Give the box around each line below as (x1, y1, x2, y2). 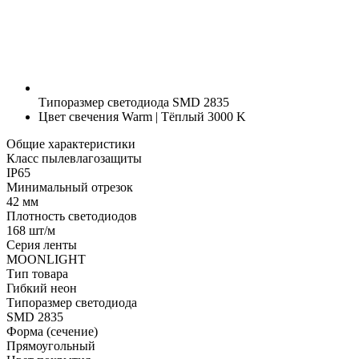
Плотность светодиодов (6, 208, 137, 223)
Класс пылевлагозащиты (6, 151, 142, 165)
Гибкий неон (6, 280, 77, 295)
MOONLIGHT (6, 252, 86, 266)
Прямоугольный (6, 338, 95, 353)
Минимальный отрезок (6, 179, 133, 194)
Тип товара (6, 266, 68, 280)
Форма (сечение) (6, 324, 98, 338)
